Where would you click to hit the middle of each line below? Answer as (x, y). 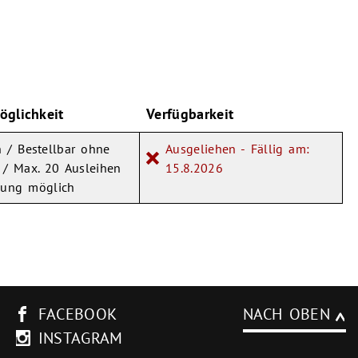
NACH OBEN (286, 314)
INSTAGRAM (80, 338)
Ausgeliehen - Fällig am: (238, 148)
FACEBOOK (78, 314)
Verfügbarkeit (190, 113)
